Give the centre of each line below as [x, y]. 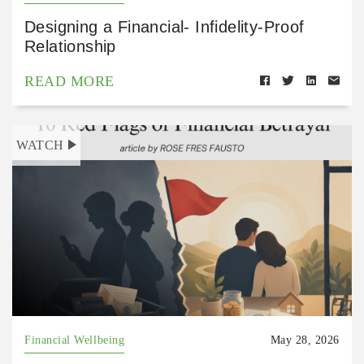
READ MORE [69, 82]
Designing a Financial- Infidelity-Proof [165, 27]
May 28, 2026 [305, 340]
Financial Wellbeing [75, 340]
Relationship [70, 47]
